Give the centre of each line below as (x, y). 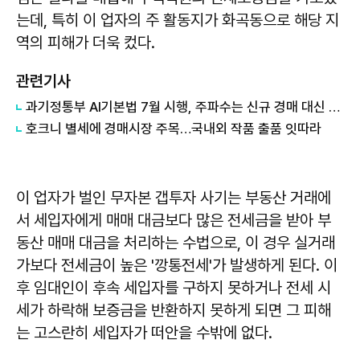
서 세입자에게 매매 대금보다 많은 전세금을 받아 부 (174, 221)
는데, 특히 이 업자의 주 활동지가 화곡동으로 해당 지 (178, 20)
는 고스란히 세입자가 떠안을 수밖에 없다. (144, 333)
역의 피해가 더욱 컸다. (86, 43)
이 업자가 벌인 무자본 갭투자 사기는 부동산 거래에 (174, 198)
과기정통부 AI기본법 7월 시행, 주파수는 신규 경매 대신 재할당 (334, 107)
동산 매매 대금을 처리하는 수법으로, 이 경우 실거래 (176, 243)
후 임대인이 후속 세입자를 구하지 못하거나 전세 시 (174, 288)
